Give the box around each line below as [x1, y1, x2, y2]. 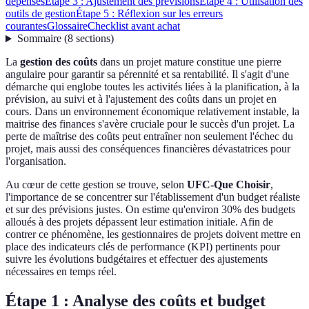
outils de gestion [6, 8, 76, 20]
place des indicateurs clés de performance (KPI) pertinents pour [6, 241, 280, 253]
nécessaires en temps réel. [6, 266, 117, 278]
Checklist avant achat [88, 20, 180, 32]
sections [75, 32, 110, 45]
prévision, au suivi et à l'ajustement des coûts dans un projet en [6, 93, 277, 106]
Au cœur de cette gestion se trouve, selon [6, 179, 187, 191]
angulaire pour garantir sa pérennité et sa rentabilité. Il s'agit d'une [6, 68, 289, 81]
